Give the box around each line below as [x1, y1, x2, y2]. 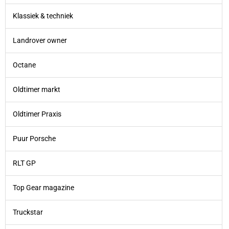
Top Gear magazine [12, 183, 74, 192]
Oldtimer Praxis [12, 109, 61, 118]
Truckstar [12, 208, 43, 216]
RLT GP [12, 158, 36, 167]
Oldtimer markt [12, 85, 62, 94]
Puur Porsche [12, 134, 56, 143]
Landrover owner [12, 36, 67, 44]
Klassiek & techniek [12, 11, 73, 20]
